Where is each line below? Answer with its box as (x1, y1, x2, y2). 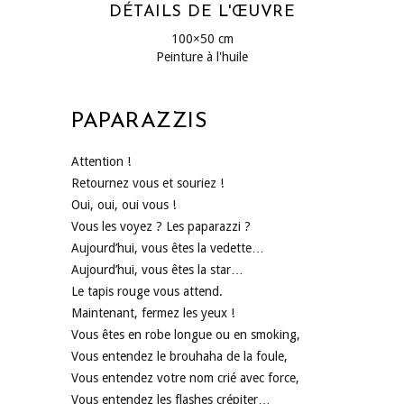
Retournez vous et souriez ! (71, 176, 224, 191)
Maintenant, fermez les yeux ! (71, 306, 234, 321)
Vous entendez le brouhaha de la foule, (71, 349, 288, 364)
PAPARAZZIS (71, 111, 207, 133)
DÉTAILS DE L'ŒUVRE (109, 4, 295, 22)
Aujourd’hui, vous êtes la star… (71, 262, 243, 278)
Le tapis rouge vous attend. (71, 284, 223, 299)
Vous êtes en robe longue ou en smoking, (71, 327, 300, 343)
